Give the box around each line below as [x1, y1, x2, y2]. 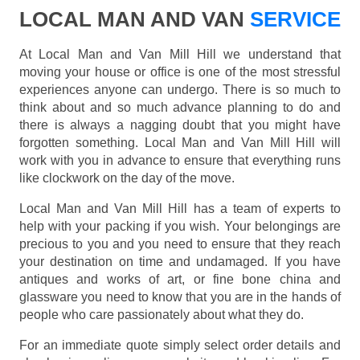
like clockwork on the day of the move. [19, 171, 235, 186]
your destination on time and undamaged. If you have [19, 255, 341, 269]
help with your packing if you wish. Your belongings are [19, 219, 341, 234]
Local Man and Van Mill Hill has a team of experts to [19, 202, 341, 216]
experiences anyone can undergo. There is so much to [19, 83, 341, 97]
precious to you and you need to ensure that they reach [19, 237, 341, 252]
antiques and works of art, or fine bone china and [19, 272, 341, 287]
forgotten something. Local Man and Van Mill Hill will [19, 136, 341, 150]
